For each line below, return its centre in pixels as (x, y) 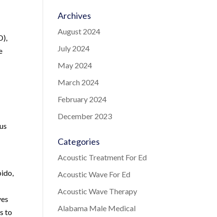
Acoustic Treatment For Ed (102, 157)
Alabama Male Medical (97, 208)
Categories (79, 141)
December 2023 (85, 116)
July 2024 (74, 48)
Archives (75, 15)
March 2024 (78, 82)
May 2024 (75, 65)
